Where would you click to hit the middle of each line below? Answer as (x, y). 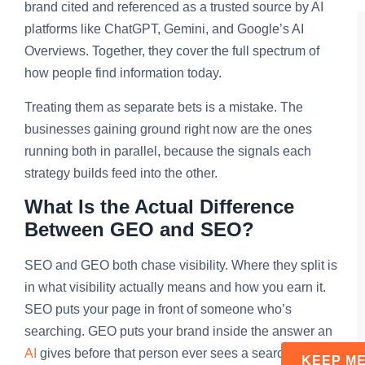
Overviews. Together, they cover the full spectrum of (172, 51)
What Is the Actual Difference (159, 207)
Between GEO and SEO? (139, 230)
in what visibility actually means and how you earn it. (175, 288)
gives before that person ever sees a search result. (183, 354)
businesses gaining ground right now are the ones (168, 129)
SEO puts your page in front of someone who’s (158, 310)
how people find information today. (123, 73)
